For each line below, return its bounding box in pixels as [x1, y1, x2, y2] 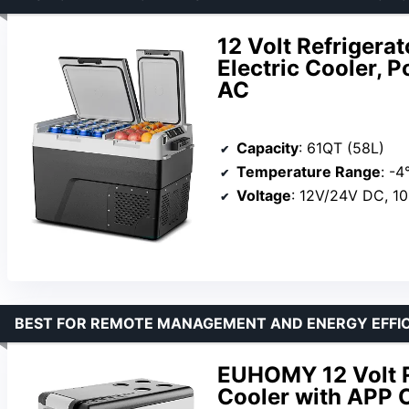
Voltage [236, 186, 291, 205]
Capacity [236, 139, 299, 158]
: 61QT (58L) [299, 139, 384, 158]
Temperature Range [236, 163, 381, 182]
